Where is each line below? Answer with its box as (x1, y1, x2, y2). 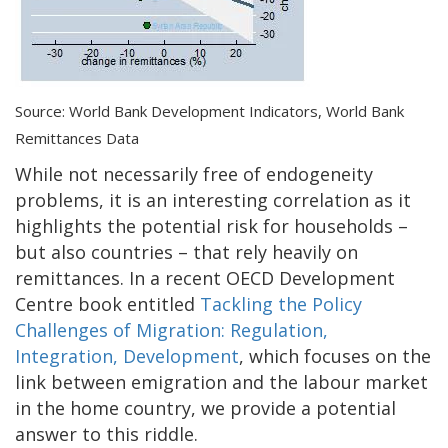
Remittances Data (15, 127, 139, 148)
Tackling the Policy (200, 291, 362, 316)
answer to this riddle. (15, 421, 198, 446)
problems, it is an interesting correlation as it (15, 187, 411, 212)
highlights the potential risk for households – (15, 213, 408, 238)
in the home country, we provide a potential (15, 395, 396, 420)
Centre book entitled (15, 291, 200, 316)
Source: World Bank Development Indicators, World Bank (15, 100, 404, 121)
